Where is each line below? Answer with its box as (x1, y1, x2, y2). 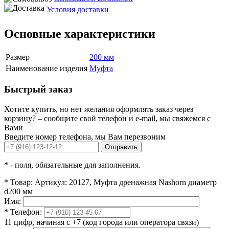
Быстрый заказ (4, 84, 73, 95)
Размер (6, 52, 30, 61)
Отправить (105, 143, 138, 151)
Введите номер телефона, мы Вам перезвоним (4, 132, 166, 142)
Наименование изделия (6, 63, 87, 73)
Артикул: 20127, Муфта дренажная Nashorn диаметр (35, 178, 217, 187)
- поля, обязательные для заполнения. (8, 161, 141, 170)
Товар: (8, 178, 33, 187)
